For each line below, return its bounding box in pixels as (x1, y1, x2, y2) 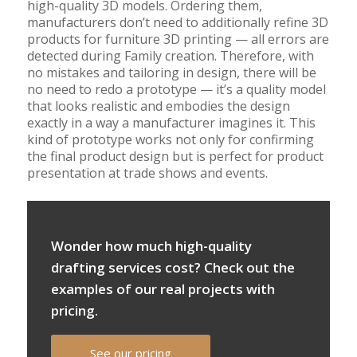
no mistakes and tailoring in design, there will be (26, 64, 316, 82)
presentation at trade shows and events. (26, 164, 268, 182)
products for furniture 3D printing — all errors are (26, 30, 329, 49)
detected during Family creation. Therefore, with (26, 47, 314, 65)
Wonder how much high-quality (50, 237, 252, 256)
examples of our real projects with (50, 280, 275, 299)
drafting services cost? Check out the (50, 258, 295, 277)
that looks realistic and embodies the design (26, 97, 290, 116)
